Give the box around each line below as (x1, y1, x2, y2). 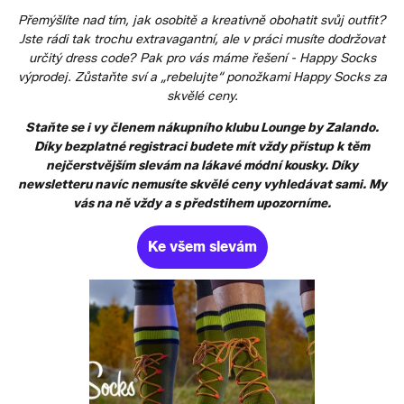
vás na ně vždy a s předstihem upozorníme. (73, 195, 331, 211)
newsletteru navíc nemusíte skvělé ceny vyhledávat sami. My (17, 176, 387, 192)
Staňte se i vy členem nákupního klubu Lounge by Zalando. (25, 119, 379, 135)
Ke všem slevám (147, 237, 257, 255)
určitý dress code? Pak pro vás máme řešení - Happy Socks (28, 50, 376, 66)
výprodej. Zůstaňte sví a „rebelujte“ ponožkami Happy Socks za (17, 69, 387, 85)
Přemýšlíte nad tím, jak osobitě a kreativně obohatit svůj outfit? (18, 12, 386, 28)
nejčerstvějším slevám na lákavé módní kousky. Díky (46, 157, 358, 173)
